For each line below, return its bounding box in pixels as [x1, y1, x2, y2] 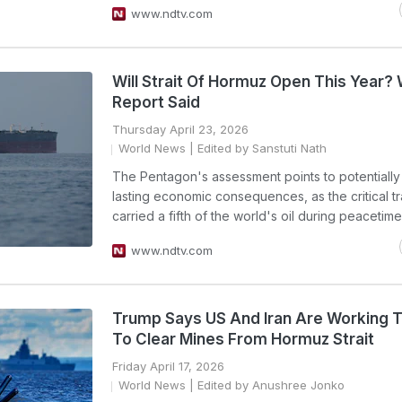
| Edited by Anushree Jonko [186, 378, 345, 392]
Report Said [112, 93, 200, 111]
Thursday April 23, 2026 [112, 122, 249, 136]
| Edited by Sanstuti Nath [186, 141, 327, 155]
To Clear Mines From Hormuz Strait [112, 330, 374, 348]
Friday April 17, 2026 [112, 359, 224, 373]
